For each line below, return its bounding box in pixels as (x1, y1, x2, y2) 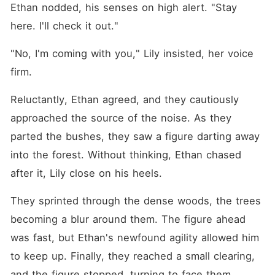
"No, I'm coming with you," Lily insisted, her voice (10, 47, 254, 60)
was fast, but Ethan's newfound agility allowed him (10, 231, 259, 244)
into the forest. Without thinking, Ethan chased (10, 149, 241, 161)
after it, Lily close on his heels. (10, 167, 162, 179)
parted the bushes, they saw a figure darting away (10, 130, 260, 142)
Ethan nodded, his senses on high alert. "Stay (10, 1, 237, 14)
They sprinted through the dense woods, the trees (10, 195, 261, 207)
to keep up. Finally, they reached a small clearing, (10, 250, 255, 262)
